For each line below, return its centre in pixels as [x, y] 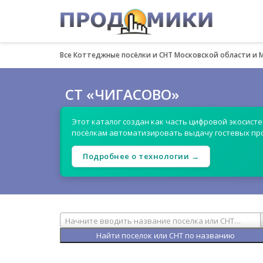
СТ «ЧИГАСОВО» [122, 94]
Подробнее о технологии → [141, 156]
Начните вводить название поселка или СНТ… [153, 221]
